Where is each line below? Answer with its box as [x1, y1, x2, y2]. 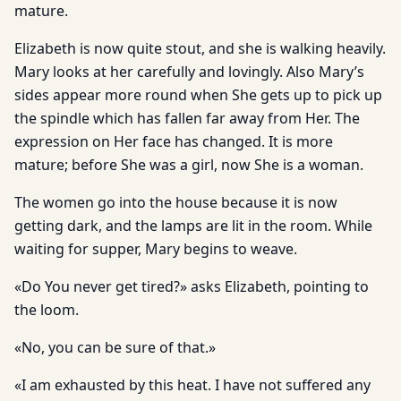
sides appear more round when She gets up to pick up [14, 85, 382, 105]
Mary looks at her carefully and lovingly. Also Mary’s [14, 62, 364, 81]
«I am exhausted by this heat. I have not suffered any [14, 375, 371, 395]
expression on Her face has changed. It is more [14, 132, 333, 151]
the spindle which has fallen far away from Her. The [14, 108, 360, 128]
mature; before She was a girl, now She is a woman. [14, 155, 363, 175]
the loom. [14, 300, 79, 320]
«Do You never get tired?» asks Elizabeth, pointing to [14, 277, 369, 296]
